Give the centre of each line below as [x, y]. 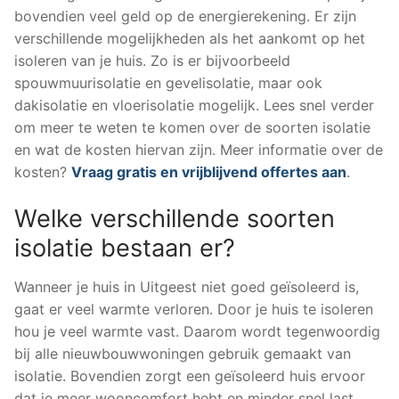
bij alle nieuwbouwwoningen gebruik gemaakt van [183, 353]
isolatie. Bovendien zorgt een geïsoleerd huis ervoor [190, 375]
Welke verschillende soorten [175, 218]
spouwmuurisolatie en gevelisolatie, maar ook [168, 83]
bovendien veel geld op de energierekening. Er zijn [185, 16]
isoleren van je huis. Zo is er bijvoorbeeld [152, 61]
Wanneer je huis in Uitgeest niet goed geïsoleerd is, [187, 286]
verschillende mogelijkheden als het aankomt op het [190, 39]
